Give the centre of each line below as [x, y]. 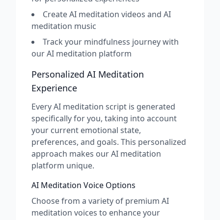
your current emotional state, [86, 130]
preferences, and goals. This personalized [109, 142]
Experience [54, 88]
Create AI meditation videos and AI [107, 14]
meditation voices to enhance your [96, 213]
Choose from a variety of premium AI [100, 201]
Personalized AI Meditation [88, 74]
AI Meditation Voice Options [83, 185]
